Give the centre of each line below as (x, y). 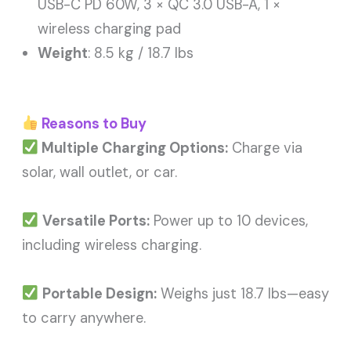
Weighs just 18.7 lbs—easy (242, 293)
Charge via (265, 148)
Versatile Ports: (96, 221)
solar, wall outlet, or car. (100, 172)
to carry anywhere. (84, 318)
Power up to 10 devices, (228, 221)
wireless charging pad (110, 29)
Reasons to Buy (92, 123)
